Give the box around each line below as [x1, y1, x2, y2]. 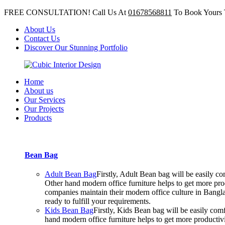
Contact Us [24, 34, 60, 43]
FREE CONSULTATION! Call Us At [4, 8, 128, 17]
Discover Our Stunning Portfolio [24, 43, 128, 52]
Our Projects [24, 104, 64, 113]
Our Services [24, 95, 65, 104]
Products [24, 114, 52, 122]
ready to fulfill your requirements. [45, 197, 151, 205]
